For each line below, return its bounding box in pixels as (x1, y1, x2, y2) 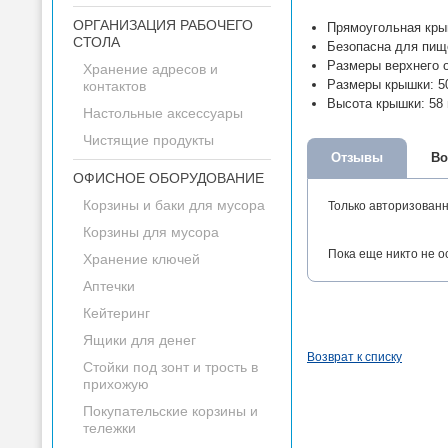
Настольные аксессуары (83, 105, 243, 121)
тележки (83, 420, 136, 436)
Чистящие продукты (83, 132, 214, 148)
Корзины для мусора (83, 224, 219, 240)
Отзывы (331, 150, 383, 165)
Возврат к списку (307, 350, 402, 364)
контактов (83, 78, 146, 94)
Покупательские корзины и (83, 403, 258, 419)
